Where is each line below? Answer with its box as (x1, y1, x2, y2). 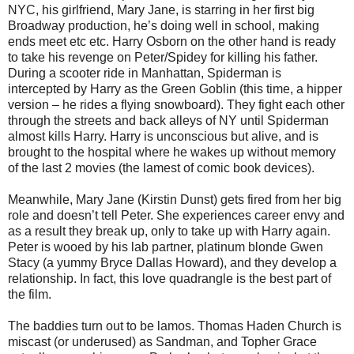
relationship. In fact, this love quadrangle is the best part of (8, 272, 331, 286)
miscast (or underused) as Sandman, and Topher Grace (8, 335, 317, 349)
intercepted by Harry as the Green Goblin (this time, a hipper (8, 82, 342, 96)
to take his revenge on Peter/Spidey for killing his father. (8, 51, 318, 65)
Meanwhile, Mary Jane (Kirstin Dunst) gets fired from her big (8, 193, 341, 207)
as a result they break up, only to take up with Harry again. (8, 224, 330, 239)
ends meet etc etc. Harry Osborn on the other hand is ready (8, 35, 336, 49)
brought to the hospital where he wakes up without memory (8, 145, 336, 160)
